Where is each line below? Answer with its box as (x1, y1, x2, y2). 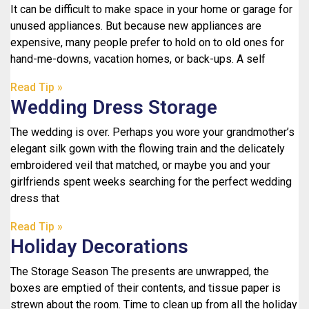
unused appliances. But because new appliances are (10, 19, 261, 33)
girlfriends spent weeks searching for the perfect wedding (10, 175, 292, 189)
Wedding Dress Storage (10, 96, 217, 119)
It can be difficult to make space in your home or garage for (10, 3, 292, 17)
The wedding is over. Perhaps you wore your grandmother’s (10, 126, 295, 139)
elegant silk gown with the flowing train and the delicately (10, 142, 285, 156)
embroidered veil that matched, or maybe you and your (10, 159, 270, 172)
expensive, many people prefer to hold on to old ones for (10, 36, 284, 50)
